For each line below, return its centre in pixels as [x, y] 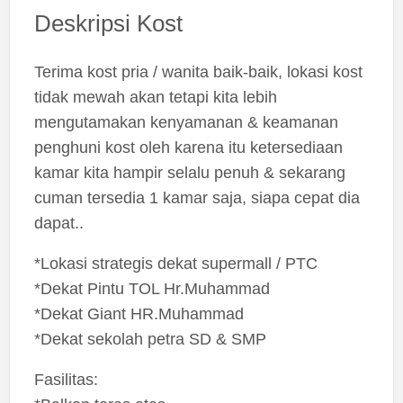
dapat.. [58, 224]
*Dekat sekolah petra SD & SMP [150, 340]
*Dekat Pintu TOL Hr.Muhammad [152, 289]
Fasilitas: [66, 380]
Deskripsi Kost [108, 23]
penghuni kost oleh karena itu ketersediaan [188, 148]
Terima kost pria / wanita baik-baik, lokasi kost [198, 72]
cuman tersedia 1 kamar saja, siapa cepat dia [197, 198]
